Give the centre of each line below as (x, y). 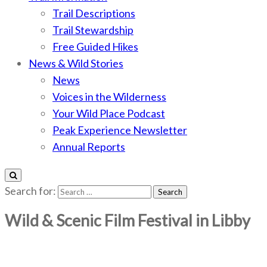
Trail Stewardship (93, 30)
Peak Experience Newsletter (120, 130)
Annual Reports (89, 147)
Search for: (30, 191)
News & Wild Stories (76, 63)
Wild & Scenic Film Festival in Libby (128, 221)
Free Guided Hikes (95, 46)
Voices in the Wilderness (109, 97)
